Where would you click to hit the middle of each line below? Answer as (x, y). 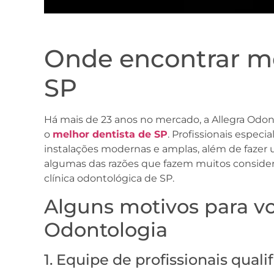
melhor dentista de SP (110, 135)
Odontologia (106, 229)
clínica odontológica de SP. (109, 179)
